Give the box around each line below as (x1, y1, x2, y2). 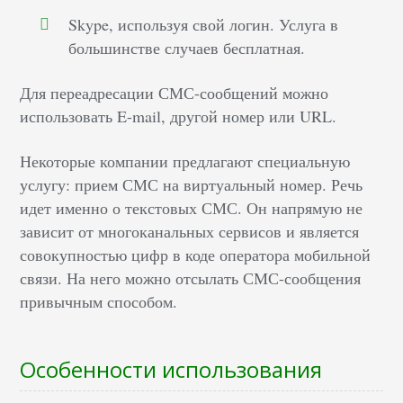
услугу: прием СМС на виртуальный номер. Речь (20, 174, 363, 196)
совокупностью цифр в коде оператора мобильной (20, 244, 372, 266)
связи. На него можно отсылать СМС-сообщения (20, 267, 362, 290)
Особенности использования (20, 354, 323, 385)
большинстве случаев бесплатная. (68, 37, 306, 59)
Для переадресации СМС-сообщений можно (20, 82, 329, 104)
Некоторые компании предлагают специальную (20, 150, 351, 173)
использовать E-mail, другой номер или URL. (20, 105, 337, 128)
